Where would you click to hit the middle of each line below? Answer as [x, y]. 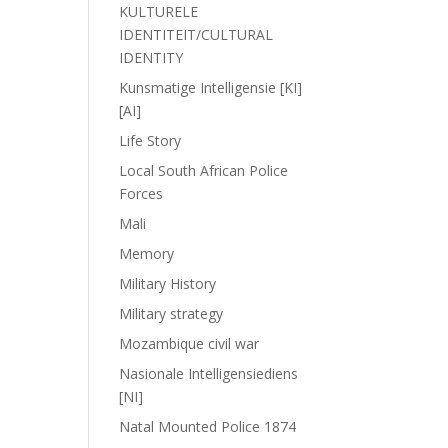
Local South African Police [204, 170]
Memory [147, 253]
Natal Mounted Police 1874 [208, 426]
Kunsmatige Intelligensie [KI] [211, 87]
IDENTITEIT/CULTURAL [196, 34]
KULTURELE [159, 11]
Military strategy [171, 313]
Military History [168, 283]
